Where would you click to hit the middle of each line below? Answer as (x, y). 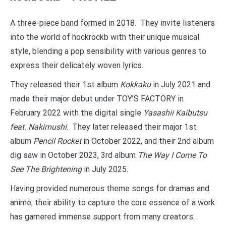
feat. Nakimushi (38, 127)
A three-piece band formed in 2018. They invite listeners (112, 23)
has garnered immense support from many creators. (102, 216)
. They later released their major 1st (132, 127)
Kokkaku (135, 84)
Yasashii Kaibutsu (175, 112)
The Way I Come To (172, 155)
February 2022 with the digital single (77, 112)
